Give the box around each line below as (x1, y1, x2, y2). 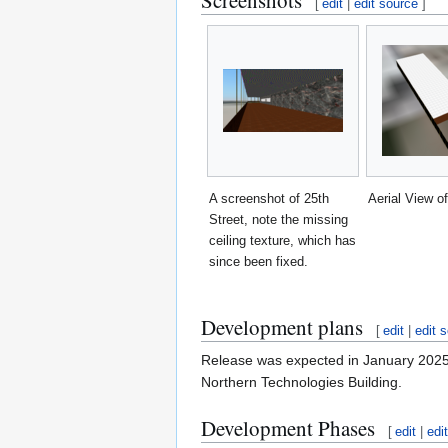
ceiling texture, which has (209, 232, 356, 248)
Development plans (201, 313, 363, 342)
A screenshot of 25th (209, 190, 329, 206)
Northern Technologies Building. (201, 374, 402, 391)
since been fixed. (209, 253, 308, 269)
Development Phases (201, 414, 375, 443)
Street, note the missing (209, 211, 348, 227)
